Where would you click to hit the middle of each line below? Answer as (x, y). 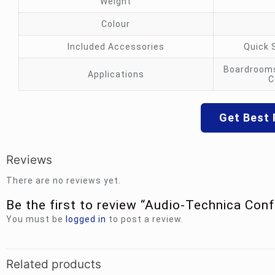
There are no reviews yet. (64, 180)
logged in (86, 219)
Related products (54, 264)
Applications (116, 74)
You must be (36, 219)
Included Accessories (116, 47)
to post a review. (145, 219)
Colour (116, 24)
